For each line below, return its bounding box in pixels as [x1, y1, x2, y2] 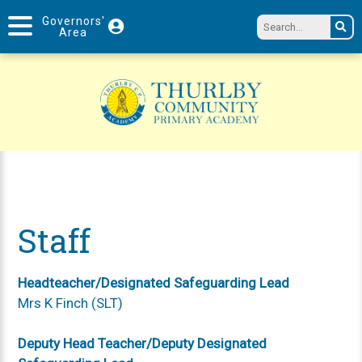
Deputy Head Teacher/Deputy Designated [18, 335, 267, 351]
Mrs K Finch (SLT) [18, 294, 124, 311]
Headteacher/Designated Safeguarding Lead [18, 274, 290, 291]
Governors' [41, 15, 105, 27]
